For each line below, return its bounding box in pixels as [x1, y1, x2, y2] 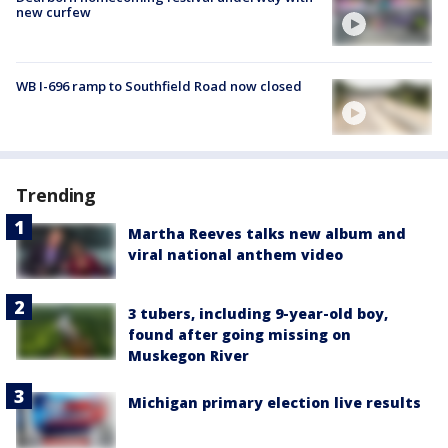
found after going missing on [128, 325, 351, 345]
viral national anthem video [128, 245, 343, 265]
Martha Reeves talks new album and [128, 224, 406, 244]
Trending [16, 183, 97, 208]
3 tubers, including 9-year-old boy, [128, 304, 388, 324]
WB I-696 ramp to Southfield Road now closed [16, 76, 302, 95]
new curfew [16, 2, 91, 21]
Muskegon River [128, 346, 249, 366]
